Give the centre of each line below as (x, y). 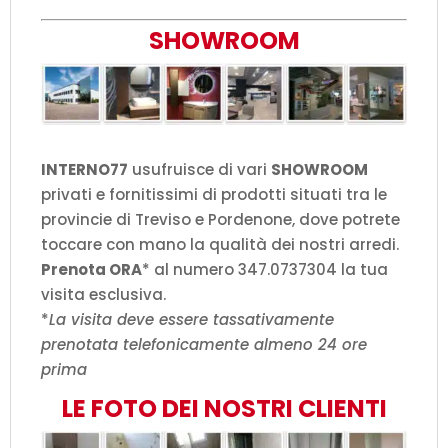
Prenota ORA (91, 269)
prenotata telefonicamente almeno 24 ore (204, 344)
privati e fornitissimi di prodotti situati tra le (214, 194)
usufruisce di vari (199, 169)
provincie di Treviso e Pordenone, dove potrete (220, 219)
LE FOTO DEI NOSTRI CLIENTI (224, 408)
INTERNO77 (84, 169)
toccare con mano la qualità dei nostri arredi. (220, 244)
